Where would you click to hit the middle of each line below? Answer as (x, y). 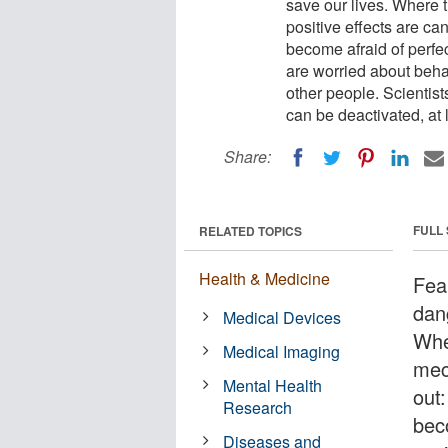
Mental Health (273, 385)
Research (258, 407)
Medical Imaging (282, 351)
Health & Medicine (264, 278)
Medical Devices (282, 317)
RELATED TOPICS (250, 230)
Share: (247, 156)
